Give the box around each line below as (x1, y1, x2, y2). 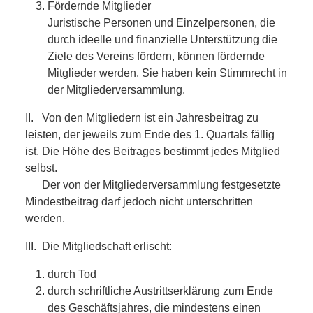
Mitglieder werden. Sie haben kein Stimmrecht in (48, 66, 287, 79)
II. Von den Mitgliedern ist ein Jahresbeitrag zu (25, 111, 259, 124)
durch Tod (48, 268, 96, 280)
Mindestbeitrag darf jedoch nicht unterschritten (25, 195, 253, 208)
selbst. (25, 161, 57, 174)
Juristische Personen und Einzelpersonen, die (48, 16, 275, 29)
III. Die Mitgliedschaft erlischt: (25, 240, 172, 252)
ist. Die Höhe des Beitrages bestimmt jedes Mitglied (25, 145, 280, 157)
